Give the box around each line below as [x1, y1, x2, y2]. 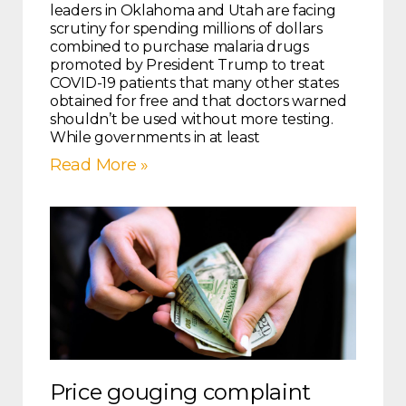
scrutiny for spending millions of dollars [50, 20, 323, 38]
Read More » [50, 155, 149, 176]
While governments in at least [50, 129, 260, 147]
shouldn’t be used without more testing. [50, 111, 333, 129]
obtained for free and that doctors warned [50, 92, 347, 111]
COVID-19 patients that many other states [50, 74, 340, 92]
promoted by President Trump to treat [50, 56, 325, 74]
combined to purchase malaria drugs [50, 38, 309, 56]
